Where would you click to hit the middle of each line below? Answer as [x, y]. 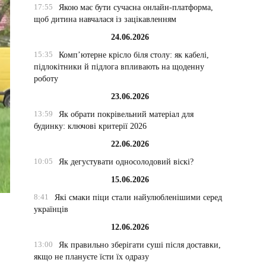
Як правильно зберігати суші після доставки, [140, 245]
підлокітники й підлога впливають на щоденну [119, 67]
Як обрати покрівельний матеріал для [126, 114]
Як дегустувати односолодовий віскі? [126, 162]
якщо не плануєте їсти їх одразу [92, 257]
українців [51, 209]
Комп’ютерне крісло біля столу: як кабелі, [134, 55]
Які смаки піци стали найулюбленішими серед [138, 197]
